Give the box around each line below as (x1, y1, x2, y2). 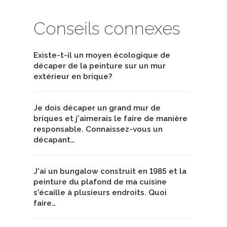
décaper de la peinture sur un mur (33, 61, 166, 70)
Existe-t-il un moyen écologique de (33, 50, 170, 60)
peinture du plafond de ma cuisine (33, 177, 167, 187)
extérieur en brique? (33, 71, 112, 81)
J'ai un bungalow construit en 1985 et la (33, 167, 186, 176)
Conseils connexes (33, 18, 180, 39)
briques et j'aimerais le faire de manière (33, 113, 187, 123)
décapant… (33, 135, 74, 144)
